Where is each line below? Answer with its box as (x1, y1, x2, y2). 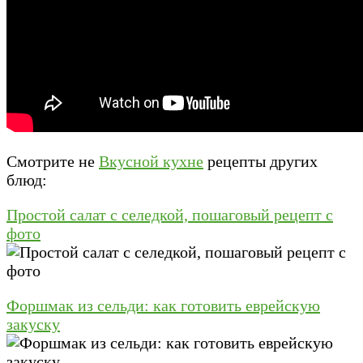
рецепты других (203, 152, 318, 170)
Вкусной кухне (99, 152, 203, 170)
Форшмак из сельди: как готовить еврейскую (6, 296, 320, 314)
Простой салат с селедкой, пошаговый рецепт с (6, 205, 333, 224)
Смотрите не (6, 152, 99, 170)
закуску (6, 314, 60, 333)
